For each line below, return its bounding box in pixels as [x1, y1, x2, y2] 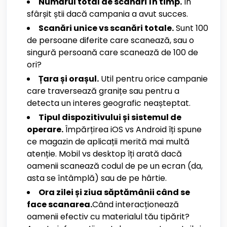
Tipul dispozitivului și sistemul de [39, 111, 181, 123]
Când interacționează [92, 199, 179, 210]
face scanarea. [27, 199, 92, 210]
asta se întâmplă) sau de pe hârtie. [27, 172, 167, 184]
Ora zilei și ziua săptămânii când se [39, 186, 190, 198]
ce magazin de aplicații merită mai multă [27, 136, 190, 147]
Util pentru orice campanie [99, 73, 208, 85]
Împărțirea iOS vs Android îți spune [63, 124, 202, 135]
